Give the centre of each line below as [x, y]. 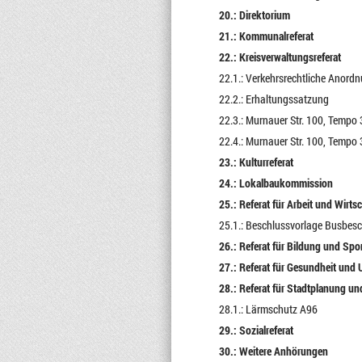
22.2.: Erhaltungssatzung [274, 99]
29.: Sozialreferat [256, 330]
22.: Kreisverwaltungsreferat [280, 57]
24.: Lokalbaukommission [276, 183]
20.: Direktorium [254, 15]
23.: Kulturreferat [256, 162]
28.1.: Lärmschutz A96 [268, 309]
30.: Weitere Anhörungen [273, 351]
